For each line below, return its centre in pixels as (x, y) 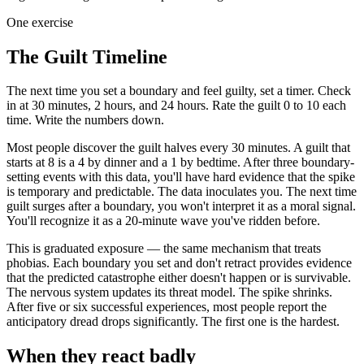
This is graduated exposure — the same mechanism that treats (164, 249)
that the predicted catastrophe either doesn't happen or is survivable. (179, 278)
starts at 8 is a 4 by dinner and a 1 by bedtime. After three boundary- (180, 162)
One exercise (40, 22)
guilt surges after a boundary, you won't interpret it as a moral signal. (181, 206)
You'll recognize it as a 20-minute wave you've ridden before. (163, 221)
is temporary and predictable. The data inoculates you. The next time (182, 192)
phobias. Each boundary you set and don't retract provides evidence (179, 263)
